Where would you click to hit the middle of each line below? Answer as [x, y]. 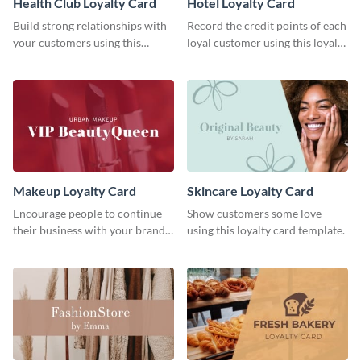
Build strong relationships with [90, 26]
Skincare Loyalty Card [250, 191]
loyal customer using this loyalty [267, 43]
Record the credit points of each [267, 26]
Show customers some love [254, 214]
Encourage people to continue [87, 214]
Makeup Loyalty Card [75, 191]
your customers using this [77, 43]
